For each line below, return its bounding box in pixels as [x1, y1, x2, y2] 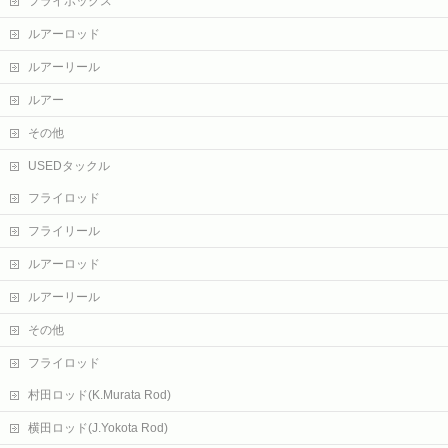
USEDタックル [28, 159, 110, 173]
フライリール [28, 224, 100, 238]
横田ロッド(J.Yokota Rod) [28, 421, 168, 435]
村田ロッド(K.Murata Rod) [28, 388, 171, 402]
